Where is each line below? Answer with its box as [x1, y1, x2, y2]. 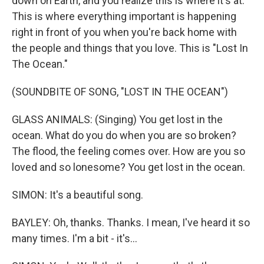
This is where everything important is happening [12, 10, 236, 22]
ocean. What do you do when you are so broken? [12, 129, 236, 141]
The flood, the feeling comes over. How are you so [12, 145, 245, 157]
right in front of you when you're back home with [12, 26, 237, 38]
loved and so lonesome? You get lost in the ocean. [12, 161, 245, 173]
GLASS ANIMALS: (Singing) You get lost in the [12, 113, 223, 126]
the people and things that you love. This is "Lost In [12, 42, 248, 54]
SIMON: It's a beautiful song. [12, 189, 143, 201]
